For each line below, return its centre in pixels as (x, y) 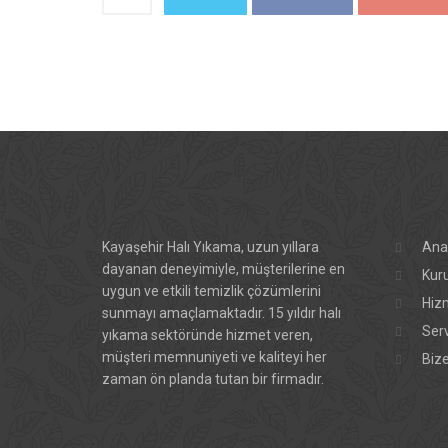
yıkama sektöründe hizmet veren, (207, 335)
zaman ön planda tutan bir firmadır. (213, 379)
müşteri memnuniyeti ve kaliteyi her (214, 357)
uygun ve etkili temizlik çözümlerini (211, 291)
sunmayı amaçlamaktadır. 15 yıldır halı (221, 313)
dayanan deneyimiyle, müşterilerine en (223, 269)
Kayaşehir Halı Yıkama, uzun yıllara (210, 247)
